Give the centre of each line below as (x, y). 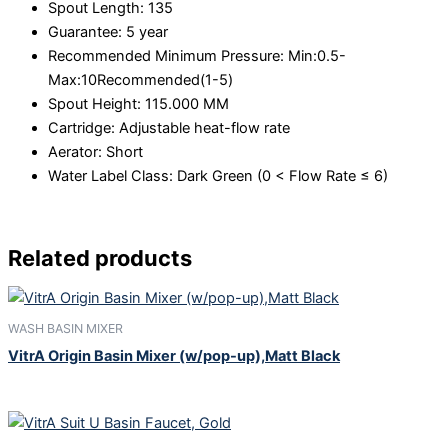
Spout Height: (96, 104)
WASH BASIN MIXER (65, 329)
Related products (100, 258)
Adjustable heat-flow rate (204, 128)
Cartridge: (83, 128)
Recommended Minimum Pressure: (168, 56)
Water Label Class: (112, 176)
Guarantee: (87, 32)
